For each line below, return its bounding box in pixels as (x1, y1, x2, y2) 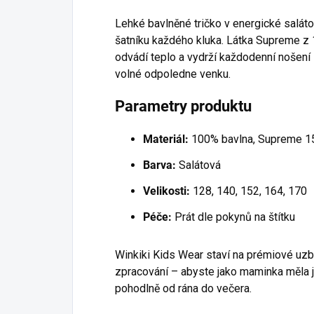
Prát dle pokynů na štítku (172, 210, 295, 224)
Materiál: (143, 132, 189, 146)
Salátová (176, 158, 221, 172)
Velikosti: (143, 184, 190, 198)
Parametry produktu (115, 97, 252, 115)
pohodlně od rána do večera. (115, 281, 252, 295)
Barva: (143, 158, 176, 172)
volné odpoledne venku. (115, 67, 231, 81)
